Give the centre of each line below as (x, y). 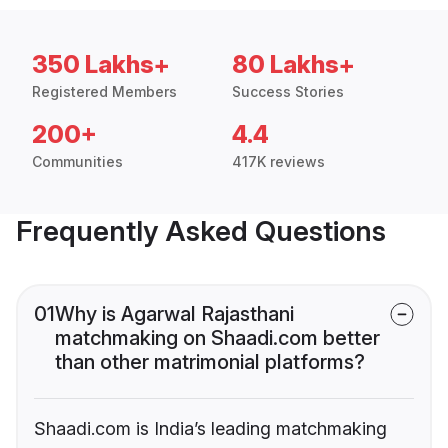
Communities (77, 162)
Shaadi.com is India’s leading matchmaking (210, 429)
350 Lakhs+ (101, 65)
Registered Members (104, 92)
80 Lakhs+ (293, 65)
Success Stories (288, 92)
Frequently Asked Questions (201, 231)
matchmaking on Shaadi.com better (217, 338)
